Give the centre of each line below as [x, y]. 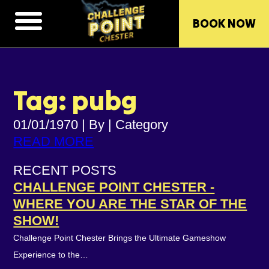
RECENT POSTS [65, 170]
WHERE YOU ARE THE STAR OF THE [130, 204]
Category [142, 125]
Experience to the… [51, 255]
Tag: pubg [75, 100]
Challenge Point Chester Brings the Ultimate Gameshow [120, 238]
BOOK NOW [224, 23]
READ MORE [54, 141]
